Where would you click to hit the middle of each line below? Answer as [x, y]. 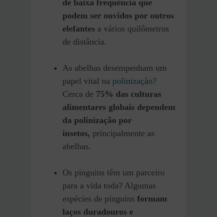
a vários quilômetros [132, 28]
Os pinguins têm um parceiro [114, 172]
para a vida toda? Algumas [109, 185]
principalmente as [122, 133]
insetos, [76, 133]
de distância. [85, 41]
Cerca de [79, 94]
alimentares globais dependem [119, 107]
